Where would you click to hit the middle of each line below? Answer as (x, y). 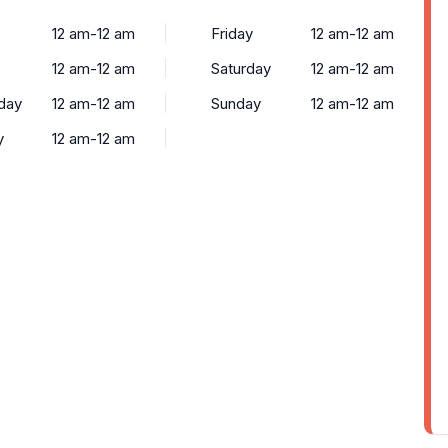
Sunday (235, 103)
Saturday (240, 68)
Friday (231, 33)
